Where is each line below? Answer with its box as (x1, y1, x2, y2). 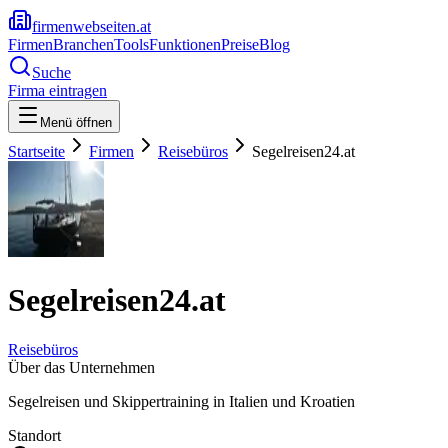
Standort (8, 426, 61, 444)
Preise (221, 36, 259, 53)
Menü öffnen (40, 115, 112, 130)
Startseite (8, 143, 65, 160)
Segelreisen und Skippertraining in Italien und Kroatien (8, 392, 355, 410)
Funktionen (149, 36, 221, 53)
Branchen (53, 36, 114, 53)
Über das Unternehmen (8, 358, 155, 376)
